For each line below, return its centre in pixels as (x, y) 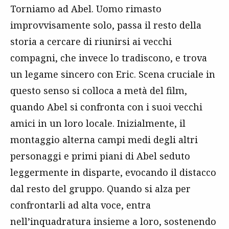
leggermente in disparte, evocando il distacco (113, 173)
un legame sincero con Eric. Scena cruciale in (113, 74)
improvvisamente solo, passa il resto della (106, 25)
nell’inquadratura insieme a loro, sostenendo (113, 222)
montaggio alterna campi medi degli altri (104, 140)
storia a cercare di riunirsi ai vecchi (91, 42)
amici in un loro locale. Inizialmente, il (98, 123)
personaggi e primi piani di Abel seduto (100, 156)
